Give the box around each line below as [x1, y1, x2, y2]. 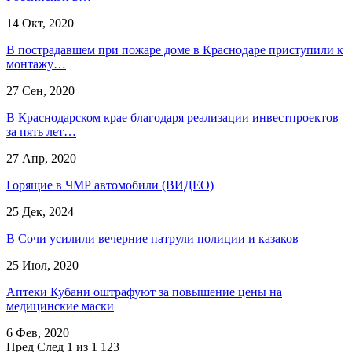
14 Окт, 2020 [6, 16, 74, 30]
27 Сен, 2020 [6, 83, 75, 97]
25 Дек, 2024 [6, 204, 74, 218]
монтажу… [6, 57, 66, 71]
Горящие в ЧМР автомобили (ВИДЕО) [6, 178, 214, 192]
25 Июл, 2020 [6, 258, 79, 272]
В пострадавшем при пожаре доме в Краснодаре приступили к [6, 42, 343, 57]
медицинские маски [6, 299, 114, 313]
